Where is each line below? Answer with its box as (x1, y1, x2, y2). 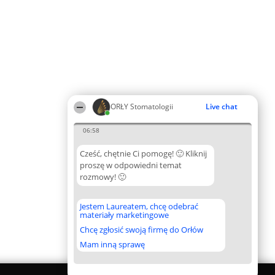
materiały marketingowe (80, 209, 169, 220)
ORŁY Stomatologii (110, 101, 173, 112)
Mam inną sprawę (80, 239, 145, 250)
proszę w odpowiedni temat (80, 160, 182, 171)
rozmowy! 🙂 (80, 171, 126, 182)
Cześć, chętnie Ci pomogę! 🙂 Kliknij (80, 148, 207, 159)
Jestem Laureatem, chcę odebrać (80, 201, 198, 212)
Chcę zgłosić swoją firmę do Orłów (80, 224, 203, 235)
